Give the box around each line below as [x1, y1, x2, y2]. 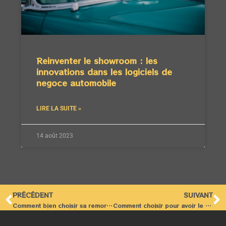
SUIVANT [184, 190, 213, 200]
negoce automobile [36, 77, 116, 89]
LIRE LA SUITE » [36, 105, 81, 112]
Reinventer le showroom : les [36, 54, 157, 67]
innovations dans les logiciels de [36, 66, 172, 78]
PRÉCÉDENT [13, 190, 53, 200]
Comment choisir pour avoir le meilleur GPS [205, 201, 211, 210]
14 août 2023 [36, 132, 73, 140]
